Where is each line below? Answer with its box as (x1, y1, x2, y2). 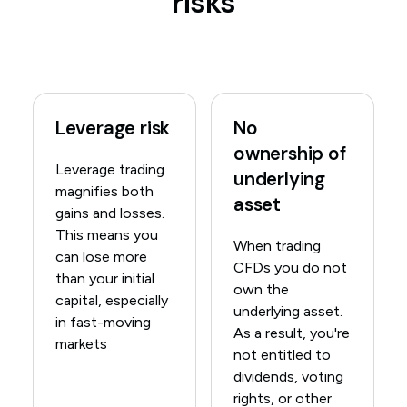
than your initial (55, 270, 154, 288)
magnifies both (55, 183, 154, 201)
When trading (233, 237, 321, 255)
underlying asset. (233, 303, 342, 321)
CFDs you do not (233, 259, 347, 277)
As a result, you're (233, 324, 350, 342)
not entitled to (233, 346, 331, 364)
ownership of (233, 142, 346, 166)
